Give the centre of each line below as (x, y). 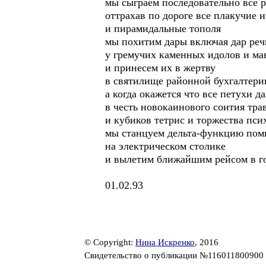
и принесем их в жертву (160, 68)
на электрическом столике (165, 146)
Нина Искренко (165, 242)
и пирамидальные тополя (163, 28)
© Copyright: (110, 242)
